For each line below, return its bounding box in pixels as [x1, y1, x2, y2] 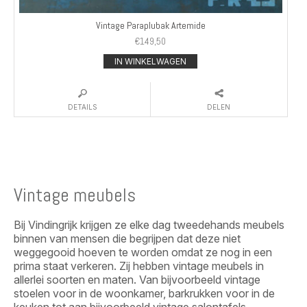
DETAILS [67, 103, 97, 111]
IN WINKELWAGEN [114, 56, 187, 66]
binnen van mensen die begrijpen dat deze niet [14, 231, 241, 245]
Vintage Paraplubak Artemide [95, 19, 206, 32]
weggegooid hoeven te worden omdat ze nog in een [14, 245, 272, 259]
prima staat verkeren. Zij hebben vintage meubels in [14, 258, 264, 273]
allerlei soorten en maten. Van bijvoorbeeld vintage [14, 272, 260, 286]
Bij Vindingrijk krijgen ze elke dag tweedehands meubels [14, 217, 284, 232]
